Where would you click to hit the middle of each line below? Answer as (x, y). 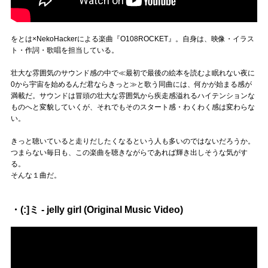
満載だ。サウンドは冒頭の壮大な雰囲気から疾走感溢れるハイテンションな (133, 95)
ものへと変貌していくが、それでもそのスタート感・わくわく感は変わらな (133, 107)
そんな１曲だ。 (36, 175)
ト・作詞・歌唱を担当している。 (65, 50)
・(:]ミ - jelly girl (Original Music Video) (97, 209)
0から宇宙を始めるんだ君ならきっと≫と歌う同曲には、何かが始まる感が (131, 84)
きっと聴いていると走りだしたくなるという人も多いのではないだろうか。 (133, 141)
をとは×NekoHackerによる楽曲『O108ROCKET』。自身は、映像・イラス (133, 39)
